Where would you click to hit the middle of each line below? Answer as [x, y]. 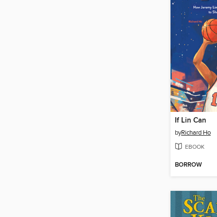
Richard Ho [196, 133]
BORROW [188, 165]
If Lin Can [191, 121]
